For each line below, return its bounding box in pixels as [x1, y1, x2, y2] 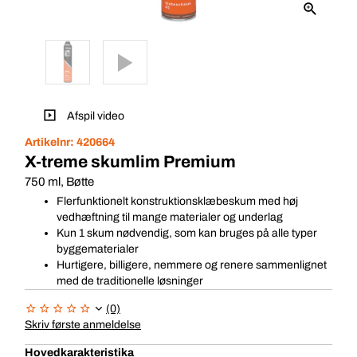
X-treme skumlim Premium [25, 153, 236, 171]
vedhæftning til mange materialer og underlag [57, 211, 283, 223]
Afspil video [65, 110, 124, 123]
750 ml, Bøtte [25, 175, 94, 188]
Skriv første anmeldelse [25, 319, 141, 331]
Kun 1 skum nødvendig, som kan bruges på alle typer [57, 227, 317, 239]
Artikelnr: [25, 136, 76, 148]
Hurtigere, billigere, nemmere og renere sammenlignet [57, 259, 327, 271]
